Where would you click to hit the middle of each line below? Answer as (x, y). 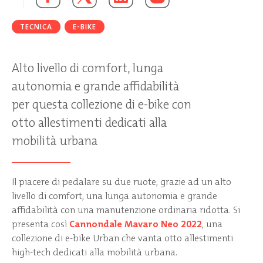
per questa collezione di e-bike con (102, 104)
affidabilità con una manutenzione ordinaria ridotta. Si (126, 210)
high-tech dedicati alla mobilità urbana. (96, 252)
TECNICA (36, 26)
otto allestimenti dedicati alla (89, 122)
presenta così (41, 224)
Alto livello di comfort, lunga (87, 68)
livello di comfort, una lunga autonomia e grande (114, 195)
